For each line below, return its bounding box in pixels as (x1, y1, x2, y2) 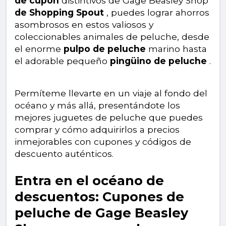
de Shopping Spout (15, 7, 104, 18)
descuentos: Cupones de (15, 189, 184, 205)
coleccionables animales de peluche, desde (15, 31, 209, 42)
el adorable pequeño (15, 55, 110, 67)
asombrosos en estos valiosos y (15, 19, 153, 30)
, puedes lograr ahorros (104, 7, 209, 18)
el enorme (15, 43, 64, 54)
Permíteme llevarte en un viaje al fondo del (15, 88, 207, 99)
